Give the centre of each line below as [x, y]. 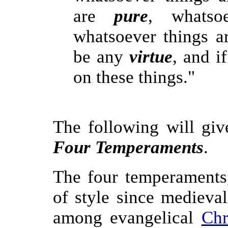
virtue [151, 57]
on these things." [134, 77]
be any [101, 57]
